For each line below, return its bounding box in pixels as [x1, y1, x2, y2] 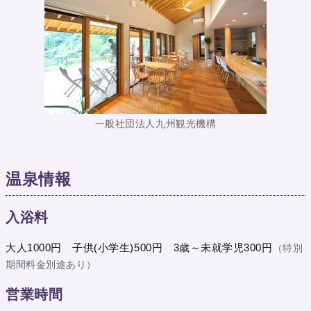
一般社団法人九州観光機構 [94, 119, 217, 130]
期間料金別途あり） [6, 260, 96, 271]
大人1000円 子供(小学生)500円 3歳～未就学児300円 [6, 242, 273, 254]
